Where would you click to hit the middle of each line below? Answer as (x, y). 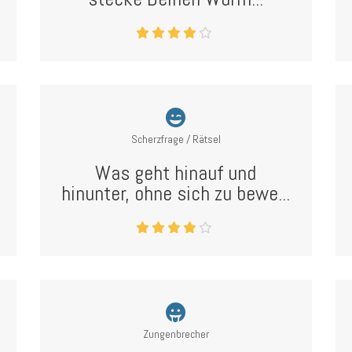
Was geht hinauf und (176, 173)
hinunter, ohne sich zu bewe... (176, 194)
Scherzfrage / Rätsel (176, 139)
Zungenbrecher (176, 334)
